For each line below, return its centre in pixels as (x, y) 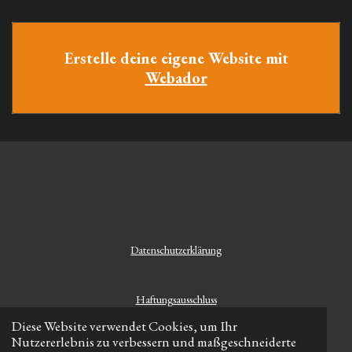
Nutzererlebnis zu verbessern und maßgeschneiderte (153, 341)
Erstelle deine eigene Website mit (176, 58)
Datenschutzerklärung (176, 250)
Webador (176, 77)
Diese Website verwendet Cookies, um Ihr (124, 326)
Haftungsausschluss (176, 300)
